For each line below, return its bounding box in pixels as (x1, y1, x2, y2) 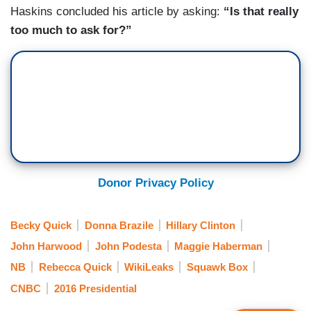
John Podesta (94, 239, 162, 252)
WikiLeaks (124, 261, 174, 274)
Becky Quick (10, 219, 72, 231)
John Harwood (10, 239, 82, 252)
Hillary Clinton (166, 219, 235, 231)
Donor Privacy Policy (97, 176, 214, 190)
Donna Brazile (84, 219, 153, 231)
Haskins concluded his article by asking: (10, 5, 220, 19)
